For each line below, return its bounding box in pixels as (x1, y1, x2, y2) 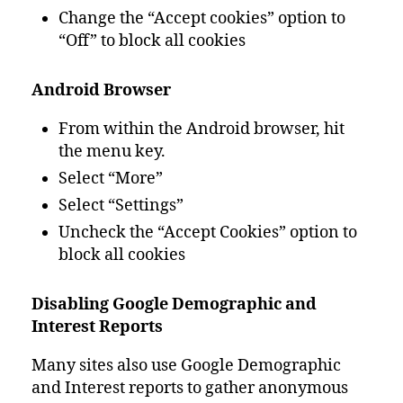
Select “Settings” (58, 195, 184, 216)
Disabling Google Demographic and (31, 294, 317, 315)
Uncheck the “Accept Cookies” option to (58, 222, 357, 243)
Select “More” (58, 168, 163, 189)
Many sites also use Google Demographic (31, 355, 341, 376)
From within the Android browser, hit (58, 119, 345, 139)
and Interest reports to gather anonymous (31, 378, 348, 399)
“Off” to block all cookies (58, 31, 246, 51)
